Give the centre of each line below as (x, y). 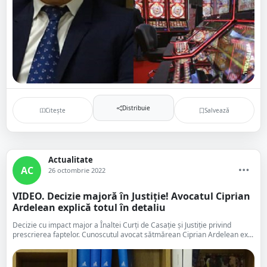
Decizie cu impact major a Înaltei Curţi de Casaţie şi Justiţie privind (122, 225)
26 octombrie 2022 (77, 170)
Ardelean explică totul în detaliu (89, 207)
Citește (56, 110)
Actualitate (71, 160)
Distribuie (136, 108)
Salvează (217, 110)
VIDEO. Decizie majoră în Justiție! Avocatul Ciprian (131, 196)
